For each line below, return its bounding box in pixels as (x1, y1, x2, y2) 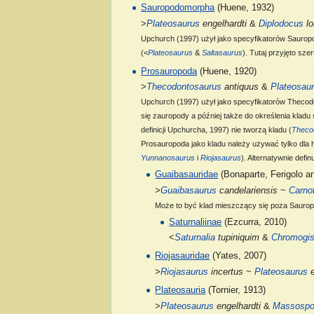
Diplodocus (259, 19, 304, 29)
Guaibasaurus (161, 185, 217, 196)
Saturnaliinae (169, 217, 222, 227)
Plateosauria (155, 285, 206, 296)
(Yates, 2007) (210, 251, 267, 261)
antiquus (221, 82, 259, 93)
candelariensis (217, 185, 278, 196)
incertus (208, 266, 244, 277)
